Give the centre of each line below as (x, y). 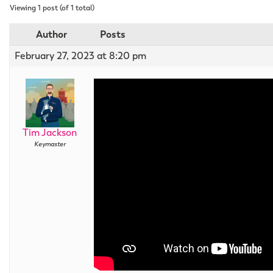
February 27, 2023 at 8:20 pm (80, 55)
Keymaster (50, 144)
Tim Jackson (50, 132)
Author (51, 34)
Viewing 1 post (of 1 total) (52, 8)
